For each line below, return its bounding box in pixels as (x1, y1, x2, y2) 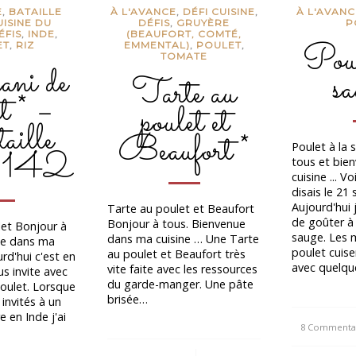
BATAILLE (9, 6, 63, 18)
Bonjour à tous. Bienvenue (107, 215, 246, 231)
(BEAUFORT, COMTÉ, (126, 28, 242, 41)
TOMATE (161, 50, 208, 63)
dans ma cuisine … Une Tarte (107, 230, 260, 246)
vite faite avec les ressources (107, 261, 258, 277)
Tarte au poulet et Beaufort (107, 200, 255, 216)
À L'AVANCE (110, 6, 176, 18)
